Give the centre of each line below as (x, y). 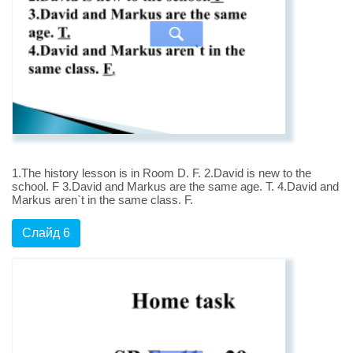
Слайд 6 (46, 233)
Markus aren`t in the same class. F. (102, 200)
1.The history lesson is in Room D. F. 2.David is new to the (162, 173)
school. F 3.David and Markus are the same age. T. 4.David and (175, 187)
